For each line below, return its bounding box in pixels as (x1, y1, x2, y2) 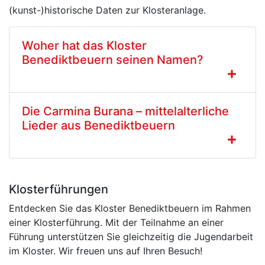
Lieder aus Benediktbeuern (22, 118, 175, 132)
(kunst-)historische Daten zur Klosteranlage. (9, 4, 206, 16)
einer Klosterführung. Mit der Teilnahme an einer (9, 216, 224, 228)
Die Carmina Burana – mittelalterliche (22, 104, 229, 118)
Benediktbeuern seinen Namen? (22, 52, 203, 67)
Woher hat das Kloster (22, 38, 147, 53)
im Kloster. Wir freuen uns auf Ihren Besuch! (9, 244, 202, 257)
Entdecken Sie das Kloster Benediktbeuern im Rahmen (9, 202, 251, 214)
